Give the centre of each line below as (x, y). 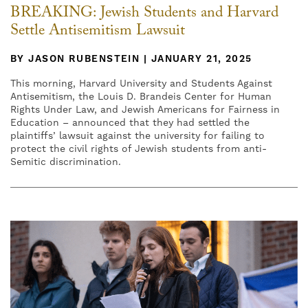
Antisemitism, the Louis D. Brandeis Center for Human (141, 97)
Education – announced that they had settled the (130, 123)
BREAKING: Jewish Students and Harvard (144, 14)
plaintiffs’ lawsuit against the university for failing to (137, 136)
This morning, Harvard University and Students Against (141, 84)
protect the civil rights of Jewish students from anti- (139, 150)
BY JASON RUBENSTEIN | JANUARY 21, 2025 (131, 59)
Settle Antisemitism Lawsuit (98, 32)
